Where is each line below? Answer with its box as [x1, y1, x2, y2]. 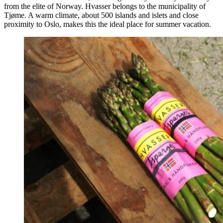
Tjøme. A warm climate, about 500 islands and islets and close [4, 10, 199, 19]
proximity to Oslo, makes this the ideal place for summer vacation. [4, 19, 211, 28]
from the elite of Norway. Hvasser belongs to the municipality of [4, 1, 206, 10]
